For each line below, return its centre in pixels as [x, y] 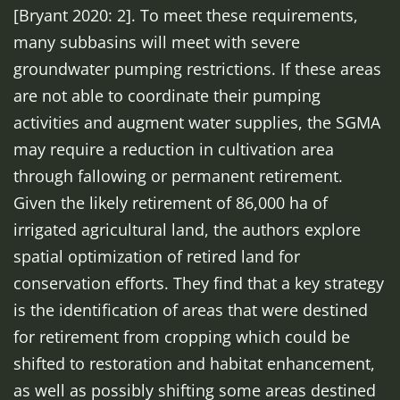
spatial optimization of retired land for [157, 256]
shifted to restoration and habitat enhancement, [194, 363]
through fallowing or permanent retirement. [178, 176]
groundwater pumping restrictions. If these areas [197, 69]
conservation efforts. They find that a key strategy [199, 283]
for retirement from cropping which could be [182, 337]
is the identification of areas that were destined [191, 310]
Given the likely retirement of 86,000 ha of [171, 203]
